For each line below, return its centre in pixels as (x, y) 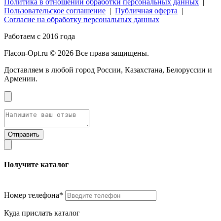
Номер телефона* (35, 195)
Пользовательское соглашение (55, 10)
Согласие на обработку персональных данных (82, 19)
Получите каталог (36, 164)
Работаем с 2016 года (39, 36)
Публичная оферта (146, 10)
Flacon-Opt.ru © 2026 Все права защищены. (76, 53)
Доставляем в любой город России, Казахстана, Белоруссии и (108, 70)
